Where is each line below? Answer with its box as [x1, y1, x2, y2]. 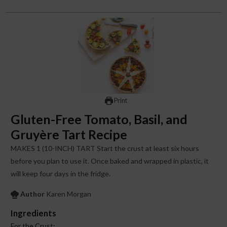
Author [20, 189, 45, 198]
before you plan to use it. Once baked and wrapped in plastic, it [11, 156, 209, 165]
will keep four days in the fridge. [11, 169, 112, 178]
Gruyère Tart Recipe [11, 126, 128, 142]
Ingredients [11, 207, 57, 218]
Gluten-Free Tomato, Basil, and [11, 111, 188, 127]
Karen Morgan [46, 189, 92, 198]
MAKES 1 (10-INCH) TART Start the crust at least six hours [11, 143, 17, 153]
